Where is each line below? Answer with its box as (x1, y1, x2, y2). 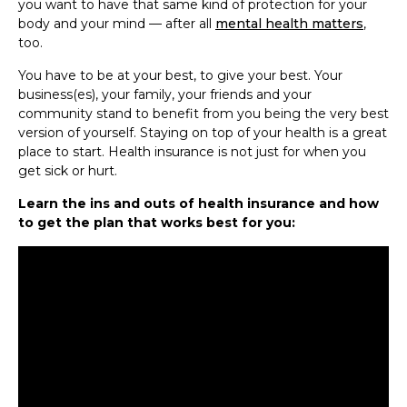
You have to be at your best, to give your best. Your (18, 66, 342, 84)
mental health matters (215, 15, 363, 32)
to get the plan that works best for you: (18, 213, 295, 231)
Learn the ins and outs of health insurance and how (18, 194, 379, 212)
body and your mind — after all (18, 15, 215, 32)
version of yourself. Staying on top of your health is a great (18, 124, 387, 141)
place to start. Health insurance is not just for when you (18, 143, 366, 160)
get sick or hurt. (18, 162, 117, 179)
